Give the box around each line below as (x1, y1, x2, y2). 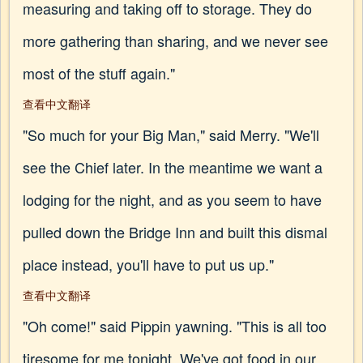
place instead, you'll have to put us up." (23, 254, 274, 275)
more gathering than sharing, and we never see (23, 30, 328, 51)
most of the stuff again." (23, 62, 175, 83)
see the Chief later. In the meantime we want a (23, 156, 322, 177)
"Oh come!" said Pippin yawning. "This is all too (23, 315, 327, 336)
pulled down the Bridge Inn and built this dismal (23, 221, 327, 242)
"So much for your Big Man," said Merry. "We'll (23, 124, 319, 145)
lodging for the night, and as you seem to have (23, 189, 322, 210)
